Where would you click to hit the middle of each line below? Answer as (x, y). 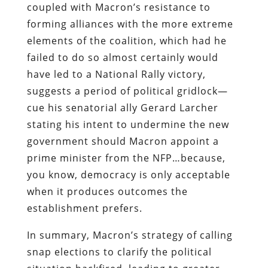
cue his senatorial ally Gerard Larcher (122, 107)
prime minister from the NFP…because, (126, 158)
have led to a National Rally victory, (116, 74)
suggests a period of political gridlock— (127, 91)
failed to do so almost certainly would (122, 57)
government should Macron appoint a (123, 141)
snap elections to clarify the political (119, 252)
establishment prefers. (84, 208)
